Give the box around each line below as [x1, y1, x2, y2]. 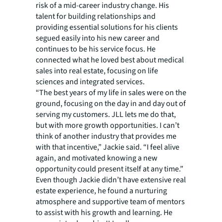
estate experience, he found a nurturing [36, 185, 167, 196]
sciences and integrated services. [36, 76, 145, 87]
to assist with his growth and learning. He [36, 207, 172, 218]
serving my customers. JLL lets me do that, [36, 109, 176, 120]
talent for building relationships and [36, 10, 156, 22]
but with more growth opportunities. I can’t [36, 119, 179, 131]
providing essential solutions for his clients [36, 21, 178, 33]
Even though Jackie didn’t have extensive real [36, 174, 186, 185]
